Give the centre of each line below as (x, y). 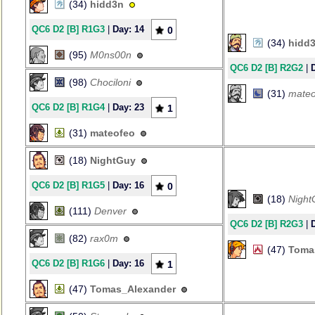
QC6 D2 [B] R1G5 (68, 185)
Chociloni (110, 82)
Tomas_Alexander (133, 289)
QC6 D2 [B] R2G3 (266, 224)
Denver (110, 211)
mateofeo (112, 133)
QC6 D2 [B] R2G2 (266, 68)
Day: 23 (128, 107)
